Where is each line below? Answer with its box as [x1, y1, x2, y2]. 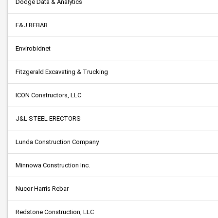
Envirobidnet [16, 45, 51, 52]
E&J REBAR [16, 21, 48, 29]
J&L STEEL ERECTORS [16, 115, 81, 122]
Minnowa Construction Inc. [16, 162, 90, 169]
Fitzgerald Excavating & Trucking [16, 68, 108, 75]
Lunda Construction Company [16, 138, 99, 145]
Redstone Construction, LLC [16, 208, 94, 216]
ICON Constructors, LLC [16, 91, 81, 99]
